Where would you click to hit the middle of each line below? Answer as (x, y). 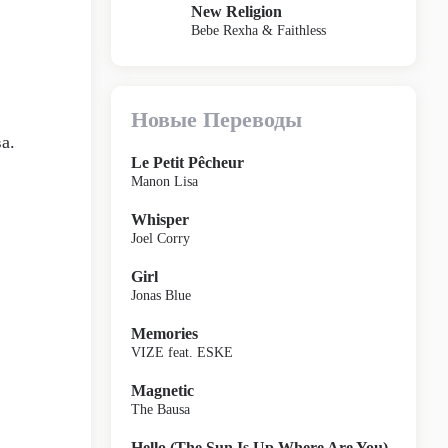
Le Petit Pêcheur (187, 162)
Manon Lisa (164, 181)
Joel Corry (160, 238)
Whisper (160, 219)
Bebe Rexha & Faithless (258, 30)
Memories (164, 333)
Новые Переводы (216, 119)
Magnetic (162, 390)
